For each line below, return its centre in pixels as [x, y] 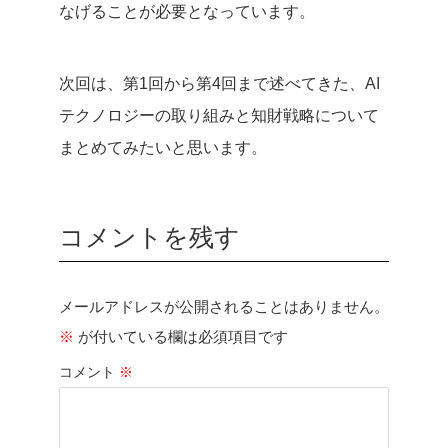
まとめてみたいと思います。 [163, 147]
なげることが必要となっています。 [187, 11]
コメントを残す [149, 236]
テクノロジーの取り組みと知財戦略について [219, 115]
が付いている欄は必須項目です [181, 336]
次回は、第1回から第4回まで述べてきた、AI [219, 83]
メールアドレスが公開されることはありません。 [224, 306]
